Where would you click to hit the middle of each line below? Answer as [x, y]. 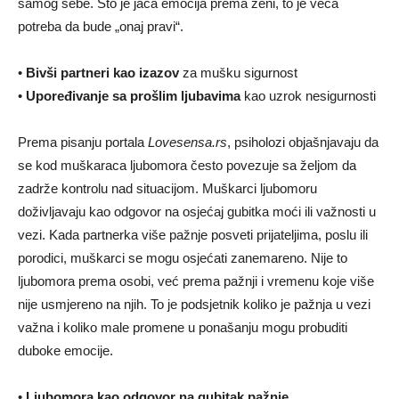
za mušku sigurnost [238, 72]
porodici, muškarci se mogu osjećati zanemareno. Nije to [183, 257]
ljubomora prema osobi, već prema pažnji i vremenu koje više [196, 281]
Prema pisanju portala [83, 142]
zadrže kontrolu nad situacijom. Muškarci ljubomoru [167, 188]
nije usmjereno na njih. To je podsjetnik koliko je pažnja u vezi [194, 304]
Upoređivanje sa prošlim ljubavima [133, 95]
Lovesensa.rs [187, 142]
